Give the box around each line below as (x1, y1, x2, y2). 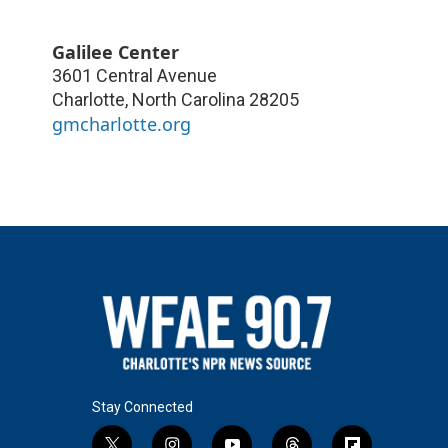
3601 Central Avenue (52, 64, 217, 86)
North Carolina (132, 88, 245, 110)
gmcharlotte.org (52, 111, 191, 136)
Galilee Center (52, 39, 179, 64)
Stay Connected (92, 398, 193, 415)
